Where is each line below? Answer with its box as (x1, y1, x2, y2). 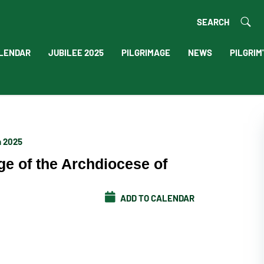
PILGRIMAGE (121, 46, 170, 58)
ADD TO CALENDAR (118, 192, 194, 204)
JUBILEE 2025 (48, 46, 104, 58)
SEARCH (196, 15, 229, 27)
